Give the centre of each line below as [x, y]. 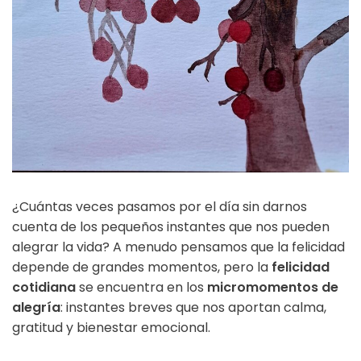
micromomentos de [273, 288]
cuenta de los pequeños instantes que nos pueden [171, 227]
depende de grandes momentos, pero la [142, 268]
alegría [36, 308]
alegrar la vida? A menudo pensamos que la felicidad [178, 247]
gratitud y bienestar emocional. [111, 328]
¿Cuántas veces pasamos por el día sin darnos [160, 207]
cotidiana [44, 288]
